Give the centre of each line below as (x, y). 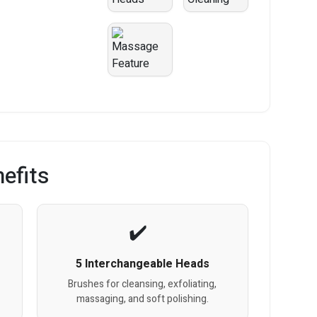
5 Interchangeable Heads (142, 264)
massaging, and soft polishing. (142, 299)
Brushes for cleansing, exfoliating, (143, 284)
